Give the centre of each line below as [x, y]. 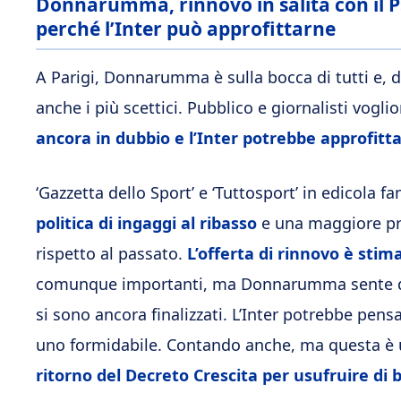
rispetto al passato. [111, 253]
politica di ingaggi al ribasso [146, 222]
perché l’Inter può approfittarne [186, 29]
